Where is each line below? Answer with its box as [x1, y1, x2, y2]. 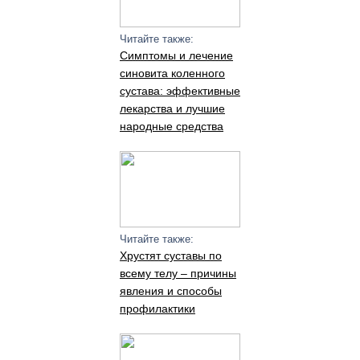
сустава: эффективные [119, 84, 240, 97]
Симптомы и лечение [119, 49, 233, 62]
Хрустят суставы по [119, 249, 222, 262]
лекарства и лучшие [119, 102, 225, 115]
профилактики [119, 302, 195, 315]
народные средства [119, 120, 223, 133]
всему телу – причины [119, 267, 236, 280]
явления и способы [119, 284, 222, 297]
